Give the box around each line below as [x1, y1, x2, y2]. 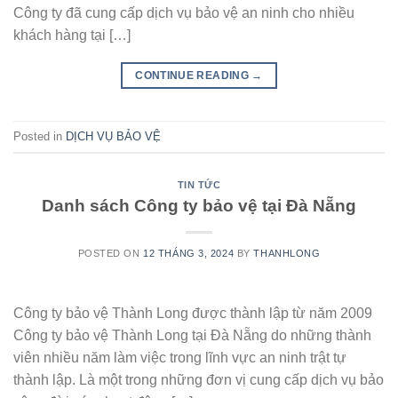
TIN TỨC [177, 179, 221, 191]
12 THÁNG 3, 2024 [143, 247, 235, 259]
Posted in [13, 129, 66, 143]
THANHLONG [253, 247, 321, 259]
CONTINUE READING [135, 69, 252, 83]
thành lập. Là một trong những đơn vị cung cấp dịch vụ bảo [13, 371, 384, 387]
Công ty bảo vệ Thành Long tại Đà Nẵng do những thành [13, 327, 371, 343]
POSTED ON [77, 247, 144, 259]
